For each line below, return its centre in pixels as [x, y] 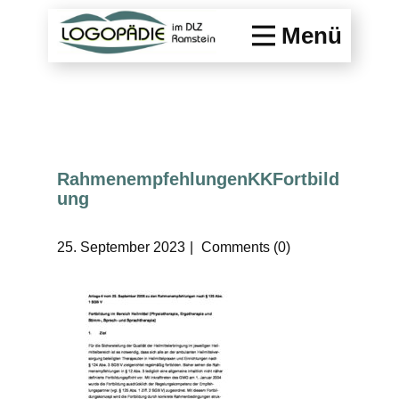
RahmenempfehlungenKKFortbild [198, 179]
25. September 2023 [121, 248]
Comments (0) [244, 248]
